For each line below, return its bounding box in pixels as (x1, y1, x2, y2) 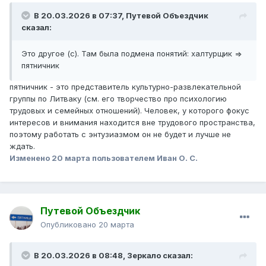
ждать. (9, 141, 37, 151)
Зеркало (127, 251, 161, 261)
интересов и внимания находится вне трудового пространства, (9, 118, 255, 128)
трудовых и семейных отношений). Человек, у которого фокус (9, 106, 249, 116)
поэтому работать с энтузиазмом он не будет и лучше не (9, 129, 231, 140)
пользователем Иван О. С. (90, 153, 198, 163)
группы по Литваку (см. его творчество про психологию (9, 94, 227, 104)
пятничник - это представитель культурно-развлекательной (9, 82, 241, 92)
